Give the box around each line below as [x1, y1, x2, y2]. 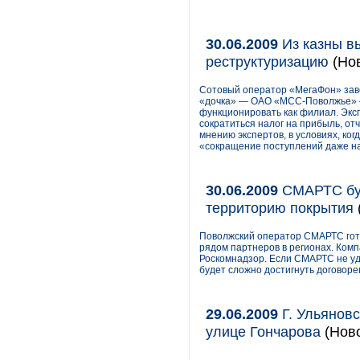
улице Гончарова [206, 323, 321, 340]
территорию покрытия [206, 199, 354, 216]
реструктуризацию [206, 53, 329, 70]
